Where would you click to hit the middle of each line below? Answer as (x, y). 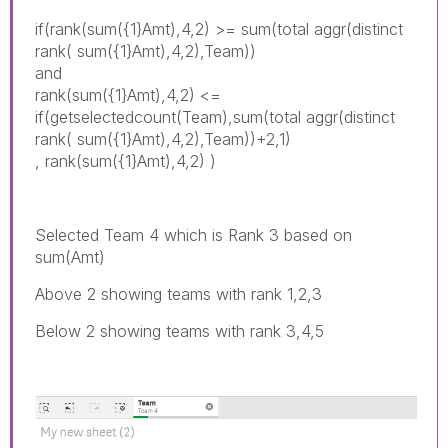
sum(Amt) (70, 256)
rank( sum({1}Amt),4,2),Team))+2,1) (163, 138)
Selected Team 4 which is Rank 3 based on (193, 234)
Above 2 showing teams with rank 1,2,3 (181, 293)
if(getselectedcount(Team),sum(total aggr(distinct (215, 116)
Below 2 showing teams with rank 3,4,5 (182, 330)
